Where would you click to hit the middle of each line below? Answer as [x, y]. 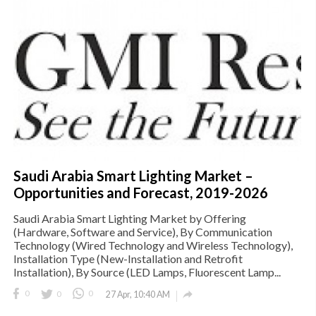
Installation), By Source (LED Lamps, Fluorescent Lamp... [147, 272]
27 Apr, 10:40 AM [138, 294]
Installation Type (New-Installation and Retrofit [128, 258]
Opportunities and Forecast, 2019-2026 [141, 192]
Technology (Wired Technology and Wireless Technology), [153, 245]
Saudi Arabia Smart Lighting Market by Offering [130, 218]
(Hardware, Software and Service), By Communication [143, 231]
